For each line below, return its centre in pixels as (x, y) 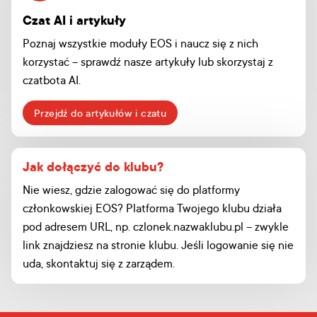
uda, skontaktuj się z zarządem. (99, 263)
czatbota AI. (52, 80)
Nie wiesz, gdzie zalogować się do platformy (131, 190)
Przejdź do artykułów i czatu (100, 113)
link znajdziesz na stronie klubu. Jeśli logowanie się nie (158, 245)
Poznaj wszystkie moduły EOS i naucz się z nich (140, 43)
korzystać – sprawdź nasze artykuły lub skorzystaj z (148, 62)
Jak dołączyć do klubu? (93, 167)
